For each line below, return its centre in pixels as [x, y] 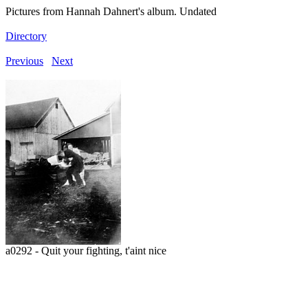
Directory [26, 36]
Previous [24, 61]
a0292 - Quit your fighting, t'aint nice [86, 251]
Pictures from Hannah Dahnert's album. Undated [111, 11]
